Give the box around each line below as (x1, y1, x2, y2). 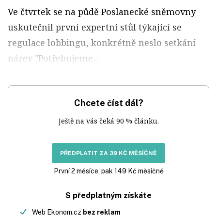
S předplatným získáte (65, 191, 152, 200)
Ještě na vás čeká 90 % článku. (58, 116, 159, 125)
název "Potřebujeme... (8, 52, 99, 64)
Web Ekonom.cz (32, 208, 83, 216)
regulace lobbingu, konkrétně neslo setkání (8, 37, 196, 48)
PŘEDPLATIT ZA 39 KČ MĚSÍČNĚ (60, 150, 157, 156)
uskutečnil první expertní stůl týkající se (8, 21, 182, 33)
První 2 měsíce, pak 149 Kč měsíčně (53, 167, 164, 175)
